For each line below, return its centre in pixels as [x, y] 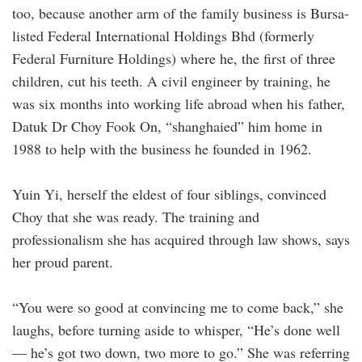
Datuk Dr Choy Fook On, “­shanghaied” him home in [167, 126]
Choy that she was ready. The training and [136, 216]
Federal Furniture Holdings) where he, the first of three [174, 58]
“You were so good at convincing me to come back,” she [178, 307]
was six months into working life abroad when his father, [179, 103]
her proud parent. [63, 261]
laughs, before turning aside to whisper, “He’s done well [176, 329]
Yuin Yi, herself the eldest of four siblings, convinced [169, 194]
